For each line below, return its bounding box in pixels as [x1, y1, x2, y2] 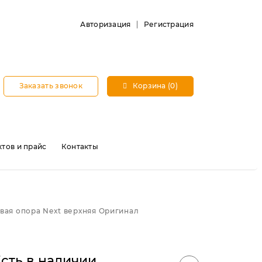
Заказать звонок [19, 81, 83, 90]
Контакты [61, 142, 99, 151]
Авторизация [80, 20, 131, 29]
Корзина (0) [130, 81, 178, 90]
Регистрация [143, 20, 194, 29]
